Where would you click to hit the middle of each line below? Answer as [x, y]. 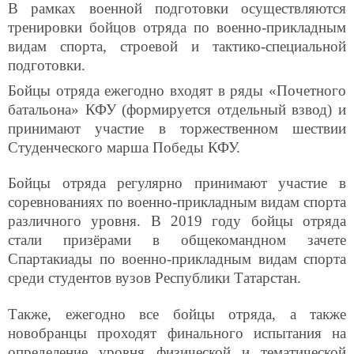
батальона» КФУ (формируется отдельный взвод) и [177, 110]
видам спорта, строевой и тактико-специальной [177, 47]
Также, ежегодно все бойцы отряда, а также [177, 314]
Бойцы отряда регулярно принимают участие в [177, 183]
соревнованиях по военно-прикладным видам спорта [177, 202]
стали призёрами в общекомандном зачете [177, 240]
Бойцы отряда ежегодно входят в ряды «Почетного [177, 91]
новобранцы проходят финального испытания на [177, 333]
